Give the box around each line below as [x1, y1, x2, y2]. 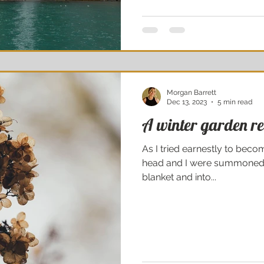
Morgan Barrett [167, 88, 216, 97]
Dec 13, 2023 [167, 98, 207, 106]
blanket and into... [142, 171, 216, 183]
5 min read [217, 98, 252, 106]
